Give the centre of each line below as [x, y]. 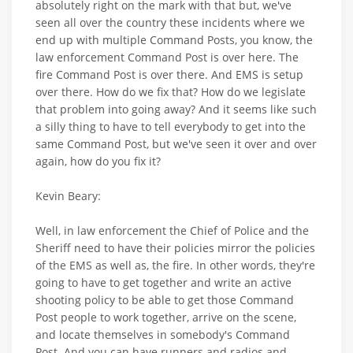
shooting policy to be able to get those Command [165, 299]
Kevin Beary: [68, 195]
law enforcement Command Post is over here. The [167, 57]
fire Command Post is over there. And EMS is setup [169, 74]
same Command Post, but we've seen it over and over [176, 143]
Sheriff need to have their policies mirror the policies [175, 247]
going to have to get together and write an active [163, 282]
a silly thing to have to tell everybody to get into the [171, 126]
